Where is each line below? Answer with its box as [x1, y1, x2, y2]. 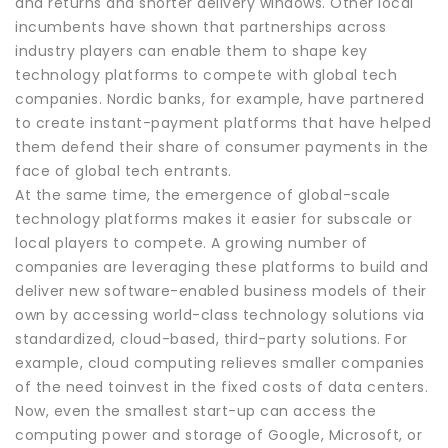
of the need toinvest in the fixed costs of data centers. [15, 376, 428, 397]
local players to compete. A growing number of [15, 232, 368, 253]
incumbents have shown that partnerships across [15, 16, 386, 37]
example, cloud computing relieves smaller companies [15, 352, 425, 373]
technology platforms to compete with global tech [15, 64, 397, 85]
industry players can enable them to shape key [15, 40, 368, 61]
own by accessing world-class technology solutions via [15, 304, 425, 325]
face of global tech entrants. [15, 160, 232, 181]
